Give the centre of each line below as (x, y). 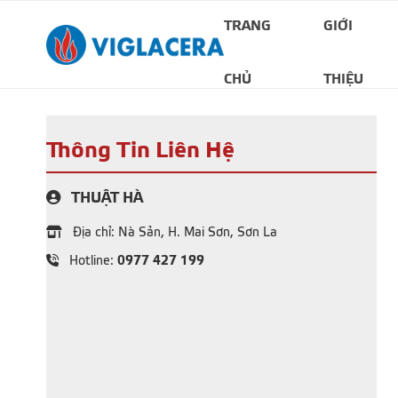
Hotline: (92, 261)
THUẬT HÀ (105, 199)
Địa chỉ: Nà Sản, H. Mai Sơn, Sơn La (173, 232)
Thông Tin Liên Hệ (140, 150)
